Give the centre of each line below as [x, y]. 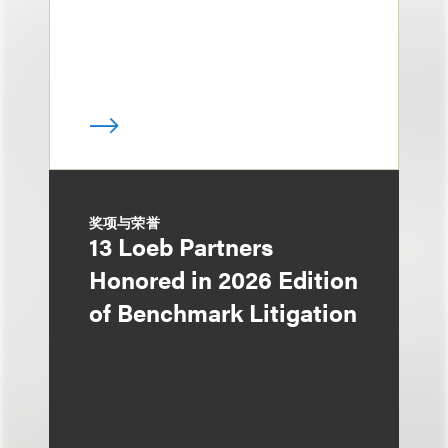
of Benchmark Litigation [223, 312]
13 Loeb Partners [181, 246]
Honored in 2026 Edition [223, 279]
